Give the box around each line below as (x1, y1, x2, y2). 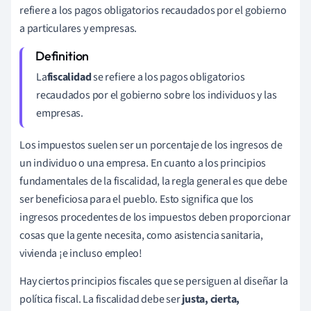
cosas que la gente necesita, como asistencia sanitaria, (19, 228, 263, 244)
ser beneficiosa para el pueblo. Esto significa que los (19, 192, 254, 208)
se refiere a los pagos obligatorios (91, 69, 245, 85)
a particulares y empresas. (19, 21, 137, 37)
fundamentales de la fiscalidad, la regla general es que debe (19, 174, 287, 190)
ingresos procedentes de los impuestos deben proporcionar (19, 210, 291, 226)
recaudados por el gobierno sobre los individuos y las (36, 87, 277, 103)
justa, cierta (182, 292, 237, 308)
